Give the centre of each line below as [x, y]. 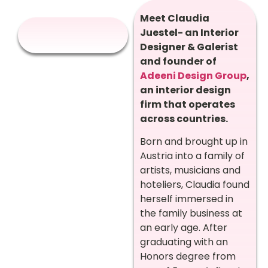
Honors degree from [188, 257]
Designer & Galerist [189, 47]
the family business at [191, 214]
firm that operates [188, 104]
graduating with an [184, 242]
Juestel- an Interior [189, 33]
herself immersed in [187, 199]
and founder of [178, 61]
